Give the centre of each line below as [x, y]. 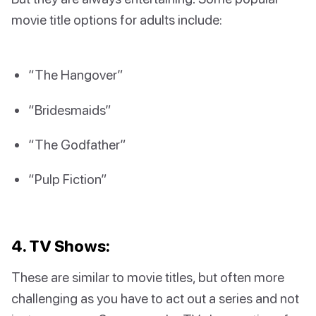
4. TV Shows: [61, 246]
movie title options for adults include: [117, 20]
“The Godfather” [77, 144]
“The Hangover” [76, 75]
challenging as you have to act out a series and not [155, 298]
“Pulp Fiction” [68, 178]
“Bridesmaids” [70, 109]
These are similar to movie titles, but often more [148, 277]
